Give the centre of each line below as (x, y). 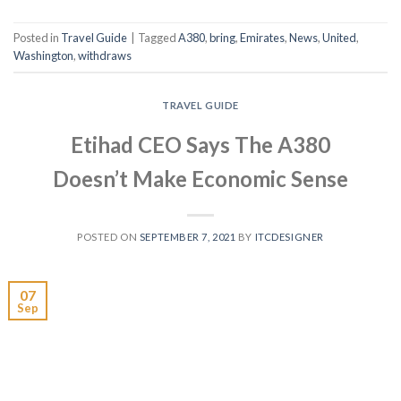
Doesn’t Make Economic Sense (200, 178)
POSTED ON (108, 236)
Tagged (158, 38)
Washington (43, 56)
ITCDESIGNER (289, 236)
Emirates (262, 38)
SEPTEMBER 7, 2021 (188, 236)
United (339, 38)
